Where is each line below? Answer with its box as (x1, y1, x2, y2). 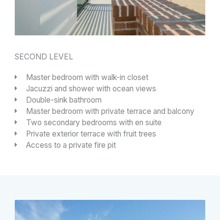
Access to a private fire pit (26, 140, 116, 150)
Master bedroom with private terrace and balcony (26, 106, 194, 116)
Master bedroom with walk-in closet (26, 72, 148, 82)
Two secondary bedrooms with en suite (26, 117, 162, 127)
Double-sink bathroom (26, 95, 102, 105)
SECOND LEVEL (15, 52, 73, 61)
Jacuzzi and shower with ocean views (26, 83, 156, 93)
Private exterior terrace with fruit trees (26, 129, 156, 138)
